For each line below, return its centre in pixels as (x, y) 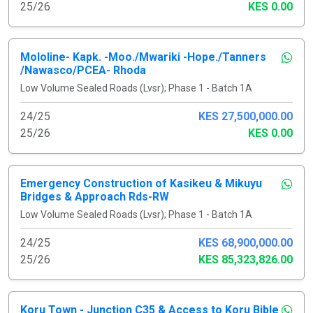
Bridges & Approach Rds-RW (95, 196)
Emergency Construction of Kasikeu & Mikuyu (141, 183)
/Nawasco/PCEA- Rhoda (83, 70)
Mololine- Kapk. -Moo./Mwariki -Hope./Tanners (143, 57)
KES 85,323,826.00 (246, 259)
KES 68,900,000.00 (246, 242)
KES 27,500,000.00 (246, 116)
